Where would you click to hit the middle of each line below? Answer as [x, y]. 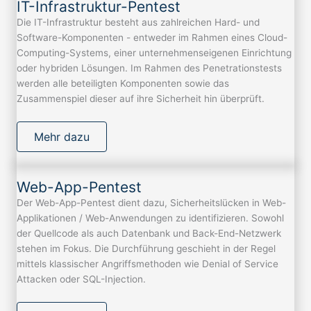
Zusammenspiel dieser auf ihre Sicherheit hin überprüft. [141, 98]
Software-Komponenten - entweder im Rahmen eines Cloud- [152, 37]
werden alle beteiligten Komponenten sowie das [123, 83]
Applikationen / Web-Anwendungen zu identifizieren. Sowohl [150, 218]
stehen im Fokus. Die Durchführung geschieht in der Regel [146, 248]
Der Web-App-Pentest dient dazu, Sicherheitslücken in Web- [151, 202]
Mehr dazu [62, 136]
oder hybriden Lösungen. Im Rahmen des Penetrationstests [149, 68]
